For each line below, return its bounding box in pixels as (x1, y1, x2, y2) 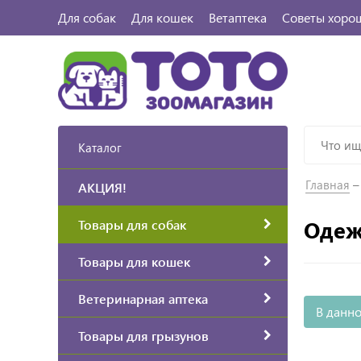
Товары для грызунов (78, 326, 209, 344)
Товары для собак (78, 215, 186, 233)
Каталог (78, 139, 122, 156)
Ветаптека (209, 9, 267, 26)
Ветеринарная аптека (78, 289, 208, 307)
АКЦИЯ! (78, 178, 127, 196)
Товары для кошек (78, 252, 190, 270)
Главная (305, 176, 350, 193)
